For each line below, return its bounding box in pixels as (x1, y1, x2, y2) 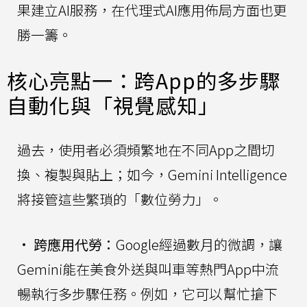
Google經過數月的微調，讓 (116, 234, 282, 255)
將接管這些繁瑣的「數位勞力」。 (17, 189, 223, 210)
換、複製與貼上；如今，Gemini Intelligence (17, 164, 287, 185)
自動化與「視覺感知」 (7, 90, 219, 121)
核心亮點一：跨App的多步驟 (7, 65, 281, 96)
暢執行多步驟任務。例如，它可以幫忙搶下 (17, 284, 278, 304)
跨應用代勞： (34, 234, 116, 255)
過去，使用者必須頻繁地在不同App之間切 (17, 140, 275, 160)
